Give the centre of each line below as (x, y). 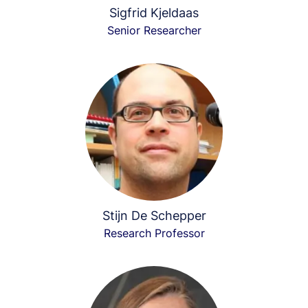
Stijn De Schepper (154, 216)
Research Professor (154, 233)
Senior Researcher (154, 30)
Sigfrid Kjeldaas (154, 13)
